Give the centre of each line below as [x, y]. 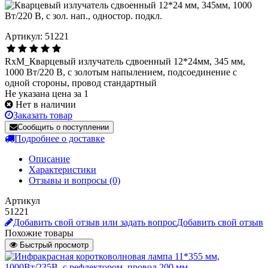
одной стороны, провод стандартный [81, 83]
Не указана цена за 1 [47, 93]
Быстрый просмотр [54, 245]
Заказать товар [43, 115]
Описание [49, 159]
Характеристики [63, 169]
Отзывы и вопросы [69, 180]
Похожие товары [39, 233]
